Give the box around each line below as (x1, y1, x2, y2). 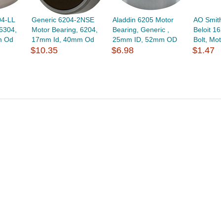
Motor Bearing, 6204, (31, 26, 98, 34)
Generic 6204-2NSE (31, 16, 94, 24)
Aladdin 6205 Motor (112, 16, 174, 24)
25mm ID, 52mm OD (112, 36, 178, 43)
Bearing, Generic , (112, 26, 170, 34)
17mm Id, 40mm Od (31, 36, 94, 43)
